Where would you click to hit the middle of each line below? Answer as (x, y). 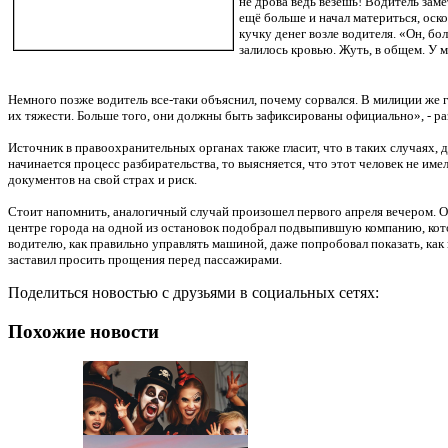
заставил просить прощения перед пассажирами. (145, 259)
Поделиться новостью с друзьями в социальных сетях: (201, 292)
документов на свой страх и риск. (102, 179)
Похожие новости (83, 331)
